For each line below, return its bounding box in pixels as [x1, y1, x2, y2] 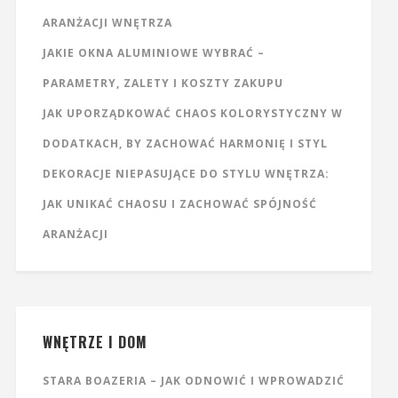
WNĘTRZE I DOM [42, 331, 147, 354]
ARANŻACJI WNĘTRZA [42, 15, 172, 31]
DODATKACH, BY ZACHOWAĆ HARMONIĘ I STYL [42, 136, 328, 152]
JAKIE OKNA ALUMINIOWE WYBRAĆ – [42, 45, 265, 61]
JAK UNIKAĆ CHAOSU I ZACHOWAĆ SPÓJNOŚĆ [42, 196, 317, 212]
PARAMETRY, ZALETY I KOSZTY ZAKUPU [42, 76, 283, 92]
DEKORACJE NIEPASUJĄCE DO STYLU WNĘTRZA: [42, 166, 330, 182]
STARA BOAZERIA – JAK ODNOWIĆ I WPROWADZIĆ [42, 373, 345, 389]
